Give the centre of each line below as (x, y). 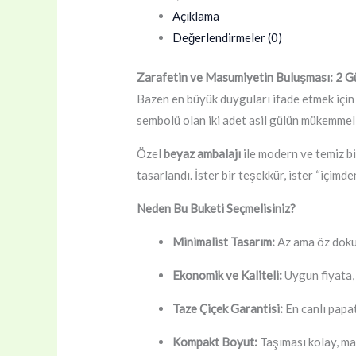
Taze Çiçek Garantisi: (228, 308)
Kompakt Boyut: (215, 341)
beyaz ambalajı (203, 153)
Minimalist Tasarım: (224, 241)
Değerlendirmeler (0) (228, 37)
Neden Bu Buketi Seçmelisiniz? (217, 208)
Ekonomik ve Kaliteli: (228, 275)
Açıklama (196, 16)
